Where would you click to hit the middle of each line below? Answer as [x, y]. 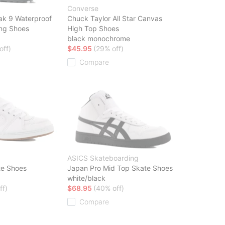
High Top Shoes [93, 28]
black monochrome [99, 38]
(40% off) [109, 188]
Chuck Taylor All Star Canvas [115, 18]
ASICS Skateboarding [103, 158]
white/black [86, 178]
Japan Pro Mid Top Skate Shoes [120, 168]
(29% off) [108, 48]
